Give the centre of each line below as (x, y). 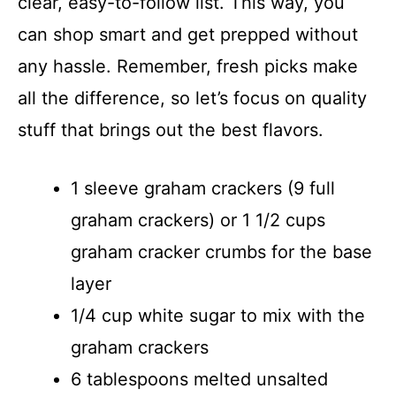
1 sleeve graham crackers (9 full (203, 188)
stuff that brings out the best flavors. (171, 129)
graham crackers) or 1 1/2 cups (198, 220)
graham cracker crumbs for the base (221, 251)
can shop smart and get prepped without (188, 34)
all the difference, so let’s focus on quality (192, 98)
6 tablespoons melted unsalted (199, 379)
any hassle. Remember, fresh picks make (188, 66)
